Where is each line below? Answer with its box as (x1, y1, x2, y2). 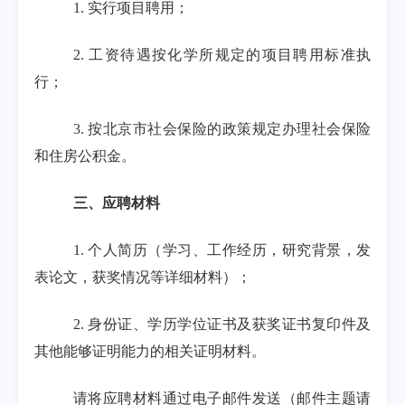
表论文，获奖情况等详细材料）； (34, 269, 251, 285)
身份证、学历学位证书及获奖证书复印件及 (88, 316, 372, 332)
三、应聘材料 (73, 195, 160, 211)
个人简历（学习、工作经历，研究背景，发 (88, 242, 372, 258)
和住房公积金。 (34, 148, 136, 164)
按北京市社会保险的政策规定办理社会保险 (88, 121, 372, 137)
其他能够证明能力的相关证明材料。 (34, 344, 266, 359)
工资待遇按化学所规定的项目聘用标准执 (89, 47, 372, 62)
